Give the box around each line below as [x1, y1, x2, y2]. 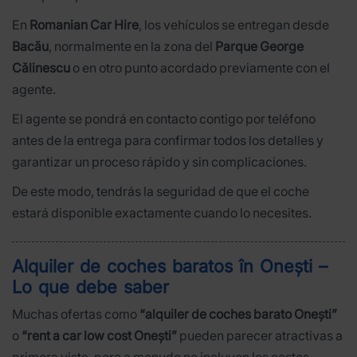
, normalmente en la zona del [49, 38, 215, 55]
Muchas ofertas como [12, 305, 139, 322]
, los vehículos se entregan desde [139, 17, 329, 33]
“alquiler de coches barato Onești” [139, 305, 337, 322]
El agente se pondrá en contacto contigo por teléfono [12, 111, 316, 127]
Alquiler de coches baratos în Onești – [12, 255, 328, 277]
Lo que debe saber [12, 276, 169, 297]
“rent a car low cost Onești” [22, 327, 177, 343]
